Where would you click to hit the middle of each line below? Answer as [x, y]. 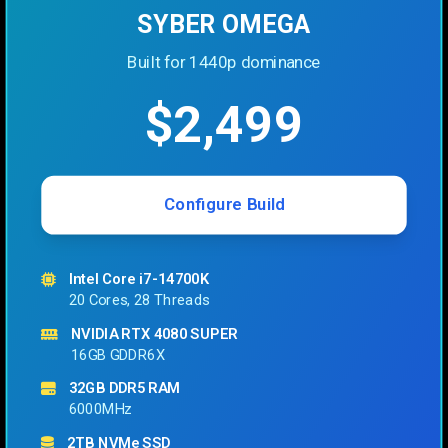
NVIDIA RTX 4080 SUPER [154, 333]
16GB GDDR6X [118, 354]
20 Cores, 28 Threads [139, 300]
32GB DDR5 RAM [124, 388]
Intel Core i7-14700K [139, 279]
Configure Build [224, 204]
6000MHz [100, 409]
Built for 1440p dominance [224, 61]
